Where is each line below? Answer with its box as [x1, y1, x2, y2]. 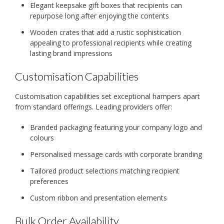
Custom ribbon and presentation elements [30, 192, 167, 202]
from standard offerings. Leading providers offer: [15, 101, 172, 111]
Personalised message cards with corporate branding [30, 149, 202, 159]
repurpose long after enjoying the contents [30, 11, 169, 21]
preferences [30, 176, 68, 186]
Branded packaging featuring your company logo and [30, 122, 202, 132]
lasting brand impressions [30, 48, 112, 58]
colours [30, 132, 54, 142]
